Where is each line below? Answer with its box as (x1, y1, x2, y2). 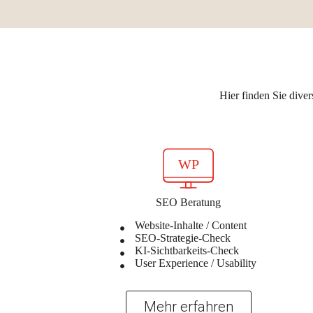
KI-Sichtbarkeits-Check (135, 244, 240, 256)
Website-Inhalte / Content (135, 219, 247, 231)
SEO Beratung (156, 196, 221, 208)
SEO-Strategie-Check (135, 231, 231, 244)
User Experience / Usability (135, 256, 257, 269)
